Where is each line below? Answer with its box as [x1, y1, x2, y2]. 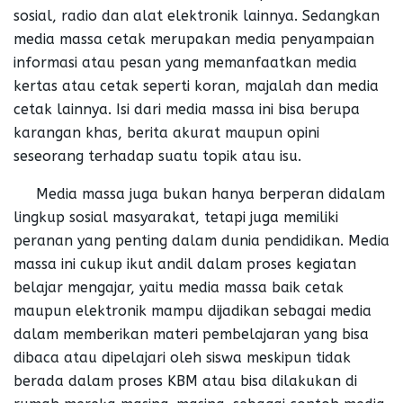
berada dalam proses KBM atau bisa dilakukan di [13, 372, 357, 390]
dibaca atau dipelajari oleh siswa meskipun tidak [13, 348, 351, 366]
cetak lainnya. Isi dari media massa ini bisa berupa [13, 100, 360, 118]
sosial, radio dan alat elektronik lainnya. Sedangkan [13, 6, 380, 24]
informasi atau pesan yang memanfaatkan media [13, 53, 357, 71]
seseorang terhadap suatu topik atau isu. [13, 147, 301, 165]
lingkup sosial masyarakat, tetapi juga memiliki [13, 208, 338, 226]
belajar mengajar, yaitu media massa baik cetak [13, 278, 344, 296]
